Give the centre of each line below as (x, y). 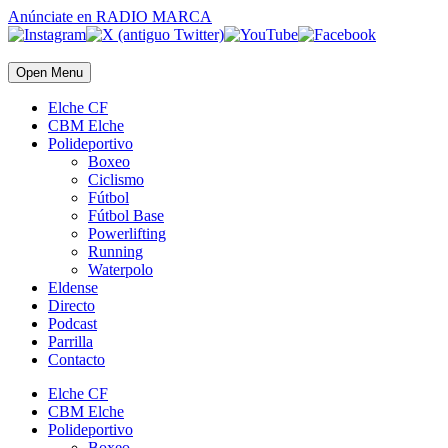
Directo (71, 305)
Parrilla (70, 341)
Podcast (72, 323)
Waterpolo (120, 269)
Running (115, 251)
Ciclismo (116, 179)
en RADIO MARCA (142, 16)
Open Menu (49, 72)
